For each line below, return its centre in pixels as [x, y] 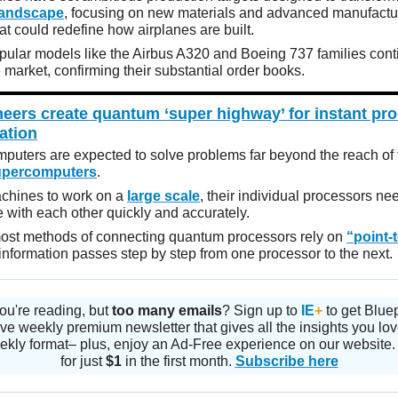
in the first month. [178, 361]
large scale [163, 195]
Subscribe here [287, 361]
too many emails [167, 310]
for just [83, 361]
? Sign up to [262, 310]
